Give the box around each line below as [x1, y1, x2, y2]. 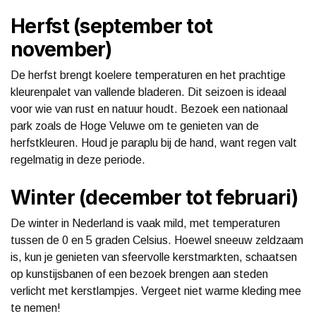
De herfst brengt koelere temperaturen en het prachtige [11, 68, 286, 81]
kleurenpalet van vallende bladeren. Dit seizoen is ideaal [11, 85, 286, 98]
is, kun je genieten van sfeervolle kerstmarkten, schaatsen [11, 250, 297, 263]
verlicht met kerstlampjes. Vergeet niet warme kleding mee [11, 284, 301, 297]
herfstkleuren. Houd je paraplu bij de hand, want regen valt [11, 136, 297, 149]
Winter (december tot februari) [11, 185, 298, 209]
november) [11, 37, 112, 61]
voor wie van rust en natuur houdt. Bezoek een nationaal [11, 102, 288, 115]
